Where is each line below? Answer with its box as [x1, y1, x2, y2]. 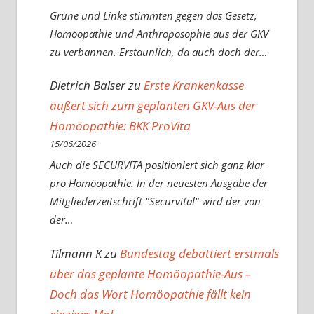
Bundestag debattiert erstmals [119, 245, 279, 261]
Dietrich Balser [49, 77, 125, 94]
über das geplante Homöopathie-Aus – [49, 265, 251, 282]
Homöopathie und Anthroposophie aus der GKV [49, 26, 268, 41]
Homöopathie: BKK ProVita [49, 118, 191, 135]
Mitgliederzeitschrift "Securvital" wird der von [49, 193, 261, 208]
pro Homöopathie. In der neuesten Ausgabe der [49, 175, 268, 190]
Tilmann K [49, 245, 102, 261]
